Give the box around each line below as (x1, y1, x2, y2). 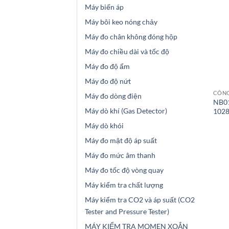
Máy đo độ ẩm (85, 62, 130, 71)
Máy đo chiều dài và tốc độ (85, 47, 169, 56)
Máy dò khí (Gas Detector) (85, 106, 167, 116)
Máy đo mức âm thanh (85, 151, 155, 160)
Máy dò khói (85, 121, 124, 130)
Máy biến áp (85, 3, 124, 12)
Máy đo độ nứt (85, 77, 131, 86)
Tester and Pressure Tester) (85, 207, 169, 216)
